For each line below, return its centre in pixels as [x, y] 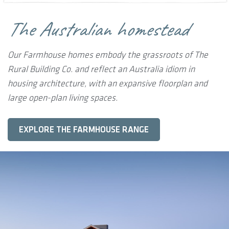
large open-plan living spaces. [63, 98]
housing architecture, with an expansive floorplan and [108, 83]
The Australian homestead [98, 29]
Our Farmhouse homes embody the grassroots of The [108, 55]
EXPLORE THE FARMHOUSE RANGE [84, 130]
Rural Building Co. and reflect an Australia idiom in [101, 69]
